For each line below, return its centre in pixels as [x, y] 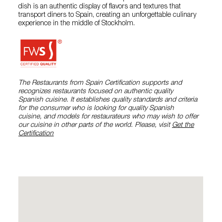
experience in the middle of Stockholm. [77, 24]
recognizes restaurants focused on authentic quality [96, 92]
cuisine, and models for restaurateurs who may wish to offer [109, 117]
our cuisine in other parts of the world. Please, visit [95, 126]
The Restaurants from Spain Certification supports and [100, 83]
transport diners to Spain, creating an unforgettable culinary [108, 15]
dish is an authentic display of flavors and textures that [100, 7]
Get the [183, 126]
